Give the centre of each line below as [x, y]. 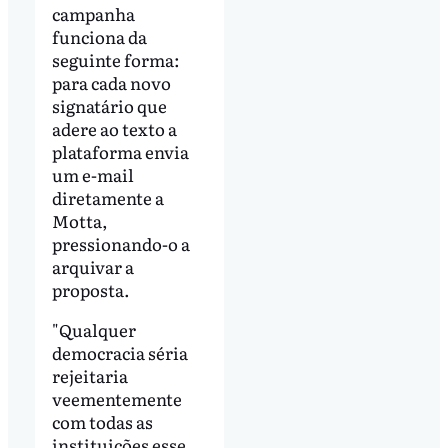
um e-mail [92, 175]
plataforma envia [120, 152]
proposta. [90, 290]
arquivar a [92, 267]
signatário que [109, 106]
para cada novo [111, 83]
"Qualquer [93, 330]
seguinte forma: [115, 60]
